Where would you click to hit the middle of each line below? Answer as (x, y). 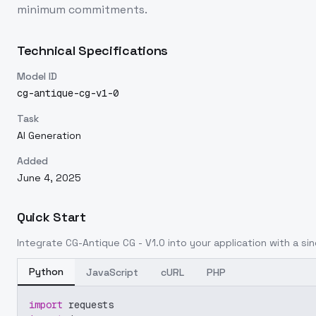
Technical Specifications (93, 50)
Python (46, 272)
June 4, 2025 (49, 178)
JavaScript (112, 272)
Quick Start (51, 217)
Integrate (41, 243)
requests (88, 305)
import (46, 305)
